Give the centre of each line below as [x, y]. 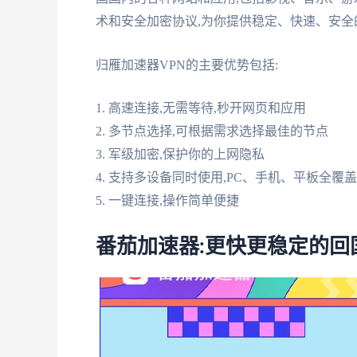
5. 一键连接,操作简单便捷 [167, 201]
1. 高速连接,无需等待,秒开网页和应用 [201, 108]
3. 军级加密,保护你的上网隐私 [180, 155]
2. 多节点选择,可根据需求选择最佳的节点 [212, 131]
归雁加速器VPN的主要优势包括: [187, 65]
